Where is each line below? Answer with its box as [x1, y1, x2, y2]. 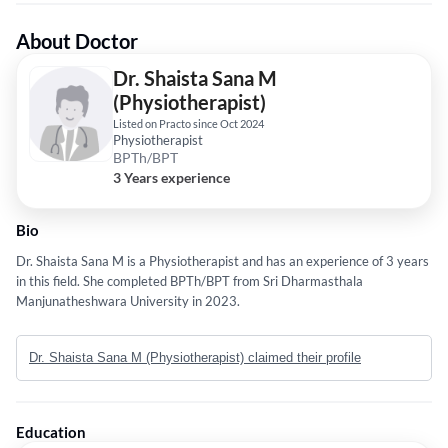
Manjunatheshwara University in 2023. [16, 293, 240, 310]
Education [16, 423, 86, 442]
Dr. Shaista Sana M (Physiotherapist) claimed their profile [146, 350, 361, 366]
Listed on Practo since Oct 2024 [113, 117, 264, 131]
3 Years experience [113, 169, 230, 187]
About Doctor [16, 29, 138, 54]
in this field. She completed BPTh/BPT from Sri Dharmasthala [16, 273, 363, 290]
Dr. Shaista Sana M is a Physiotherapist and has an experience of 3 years [16, 253, 429, 270]
